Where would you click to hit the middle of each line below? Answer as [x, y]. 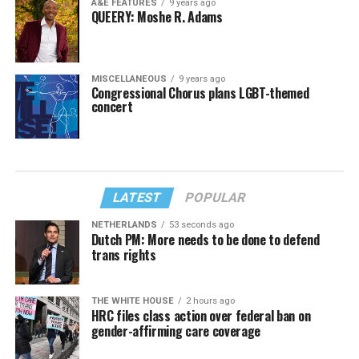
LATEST [138, 197]
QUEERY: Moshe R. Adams [157, 17]
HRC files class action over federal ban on [201, 315]
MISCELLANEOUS [129, 79]
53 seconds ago [201, 224]
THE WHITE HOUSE [132, 301]
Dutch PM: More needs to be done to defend [205, 239]
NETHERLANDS [124, 224]
